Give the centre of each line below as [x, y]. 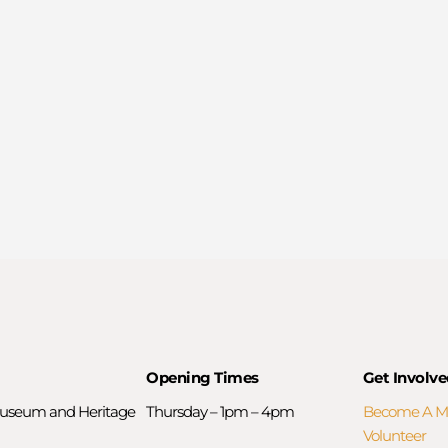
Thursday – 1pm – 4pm [220, 412]
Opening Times [202, 378]
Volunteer [394, 436]
